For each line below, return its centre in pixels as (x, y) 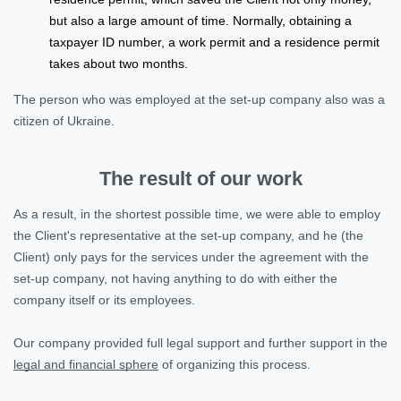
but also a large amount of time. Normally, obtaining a (202, 20)
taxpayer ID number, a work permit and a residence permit (214, 42)
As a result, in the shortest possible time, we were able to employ (197, 213)
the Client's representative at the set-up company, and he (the (188, 235)
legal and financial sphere (86, 364)
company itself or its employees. (104, 299)
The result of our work (200, 178)
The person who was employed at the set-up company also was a (199, 99)
